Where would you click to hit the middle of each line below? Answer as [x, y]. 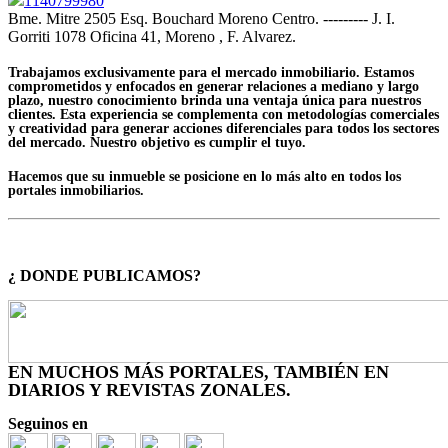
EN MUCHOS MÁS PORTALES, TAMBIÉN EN [198, 372]
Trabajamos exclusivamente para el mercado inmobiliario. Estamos [211, 73]
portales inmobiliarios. [76, 191]
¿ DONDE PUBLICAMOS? [106, 276]
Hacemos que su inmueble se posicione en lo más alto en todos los [204, 177]
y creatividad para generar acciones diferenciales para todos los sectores [223, 129]
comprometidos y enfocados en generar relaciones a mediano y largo [213, 87]
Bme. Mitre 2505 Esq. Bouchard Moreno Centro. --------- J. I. [201, 19]
